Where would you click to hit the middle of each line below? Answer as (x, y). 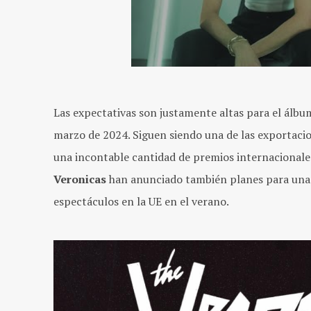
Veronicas (81, 179)
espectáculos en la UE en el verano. (141, 201)
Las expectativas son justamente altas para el (167, 112)
